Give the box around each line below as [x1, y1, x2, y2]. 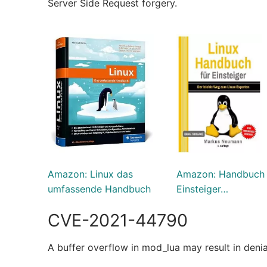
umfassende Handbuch [48, 182, 151, 195]
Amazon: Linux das [48, 167, 133, 180]
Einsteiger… [176, 182, 228, 195]
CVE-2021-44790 [48, 210, 188, 231]
